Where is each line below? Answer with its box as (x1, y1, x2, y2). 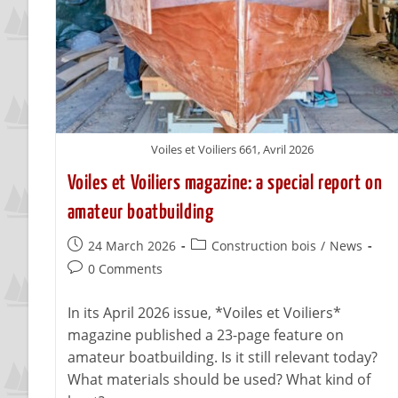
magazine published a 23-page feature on (67, 324, 344, 345)
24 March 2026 (87, 236, 176, 254)
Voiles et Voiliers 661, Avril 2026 (150, 140, 314, 157)
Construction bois (211, 236, 316, 254)
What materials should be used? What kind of (67, 369, 370, 389)
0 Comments (87, 259, 163, 277)
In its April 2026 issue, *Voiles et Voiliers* (67, 302, 341, 322)
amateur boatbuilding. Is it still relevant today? (67, 346, 378, 367)
